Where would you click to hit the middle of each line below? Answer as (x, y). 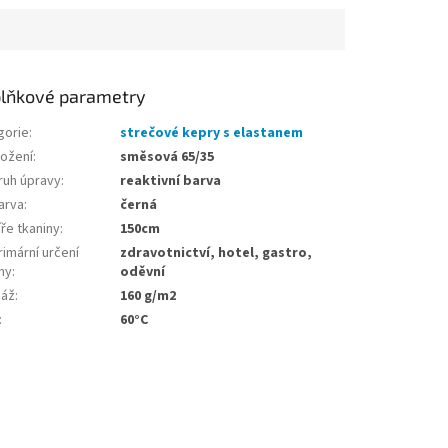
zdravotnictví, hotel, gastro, (216, 252)
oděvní (143, 271)
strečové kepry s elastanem (212, 132)
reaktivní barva (171, 180)
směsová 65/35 (167, 156)
